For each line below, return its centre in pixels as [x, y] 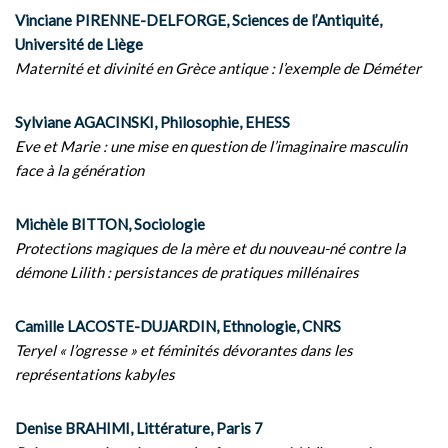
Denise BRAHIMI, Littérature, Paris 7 [139, 428]
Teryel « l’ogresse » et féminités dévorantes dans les [184, 350]
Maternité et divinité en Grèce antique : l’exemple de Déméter [218, 68]
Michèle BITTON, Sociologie [110, 224]
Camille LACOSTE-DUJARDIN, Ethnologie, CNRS [178, 326]
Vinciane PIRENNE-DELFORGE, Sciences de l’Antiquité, [198, 20]
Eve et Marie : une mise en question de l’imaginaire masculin [211, 146]
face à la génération [79, 170]
